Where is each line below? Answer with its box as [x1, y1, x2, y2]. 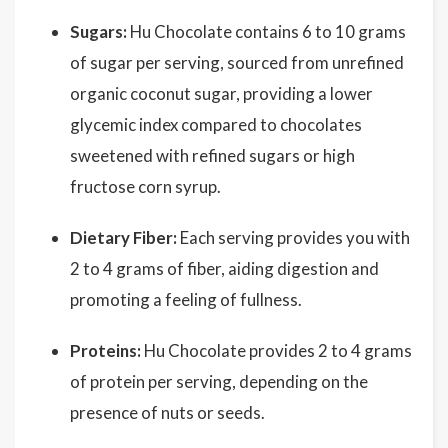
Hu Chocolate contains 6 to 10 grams [127, 21, 406, 42]
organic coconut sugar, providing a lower [70, 83, 373, 104]
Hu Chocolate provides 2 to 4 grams [141, 340, 412, 361]
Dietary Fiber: [70, 227, 177, 248]
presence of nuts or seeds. [70, 402, 265, 423]
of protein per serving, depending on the [70, 371, 368, 392]
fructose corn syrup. [70, 176, 221, 197]
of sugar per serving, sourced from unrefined [70, 52, 404, 73]
